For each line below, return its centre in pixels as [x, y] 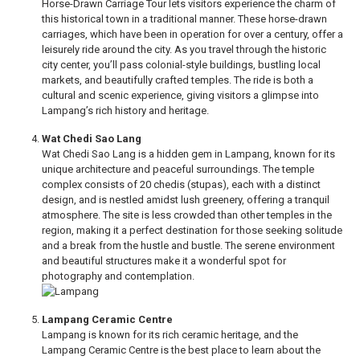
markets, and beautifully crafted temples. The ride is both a [178, 80]
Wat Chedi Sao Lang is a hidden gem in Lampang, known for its [188, 154]
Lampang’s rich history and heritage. [125, 111]
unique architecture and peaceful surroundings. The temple [178, 170]
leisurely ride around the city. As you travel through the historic [184, 50]
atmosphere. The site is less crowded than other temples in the [187, 215]
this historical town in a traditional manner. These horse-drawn [184, 19]
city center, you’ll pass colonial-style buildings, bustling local [181, 65]
